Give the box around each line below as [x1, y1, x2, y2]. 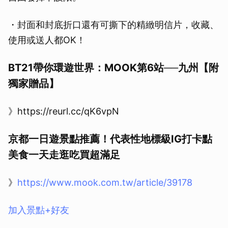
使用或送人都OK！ [8, 35, 85, 46]
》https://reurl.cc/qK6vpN [8, 106, 119, 117]
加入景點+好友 [8, 205, 69, 216]
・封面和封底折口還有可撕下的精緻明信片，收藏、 [8, 19, 219, 31]
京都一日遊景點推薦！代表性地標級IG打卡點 [8, 133, 212, 146]
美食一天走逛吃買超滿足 [8, 149, 120, 161]
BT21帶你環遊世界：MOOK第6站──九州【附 [8, 62, 219, 74]
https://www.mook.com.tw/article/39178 [17, 177, 192, 188]
